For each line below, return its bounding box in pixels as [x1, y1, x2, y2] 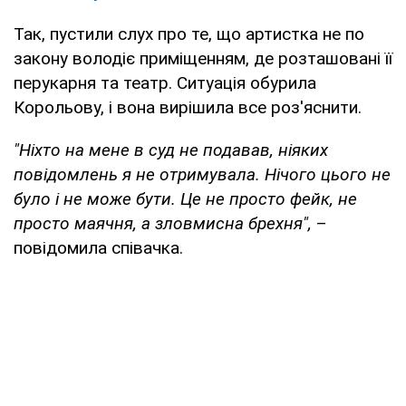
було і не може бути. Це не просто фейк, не [14, 188, 357, 209]
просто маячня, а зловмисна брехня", [14, 212, 312, 234]
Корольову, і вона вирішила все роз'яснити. [14, 96, 362, 118]
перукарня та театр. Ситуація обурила [14, 72, 316, 93]
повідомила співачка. [14, 237, 183, 258]
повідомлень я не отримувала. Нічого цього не [14, 163, 391, 185]
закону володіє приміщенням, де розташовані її [14, 47, 392, 69]
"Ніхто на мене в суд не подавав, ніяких [14, 139, 328, 160]
